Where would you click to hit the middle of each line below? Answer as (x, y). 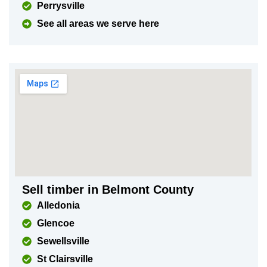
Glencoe (56, 223)
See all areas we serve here (98, 24)
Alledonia (59, 205)
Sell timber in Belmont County (108, 190)
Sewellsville (63, 241)
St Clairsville (65, 259)
